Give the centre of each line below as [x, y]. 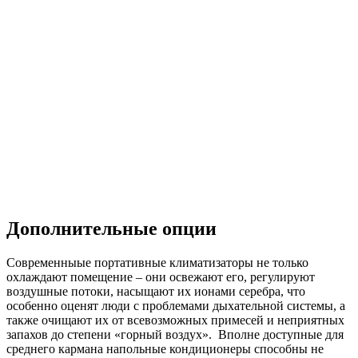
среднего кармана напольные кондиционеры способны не [165, 348]
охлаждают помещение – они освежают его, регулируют [161, 276]
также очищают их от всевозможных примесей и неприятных [175, 320]
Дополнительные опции [111, 228]
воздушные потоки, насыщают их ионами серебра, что [156, 291]
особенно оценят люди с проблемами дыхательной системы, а [176, 305]
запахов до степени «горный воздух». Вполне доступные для [175, 334]
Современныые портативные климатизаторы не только [157, 262]
